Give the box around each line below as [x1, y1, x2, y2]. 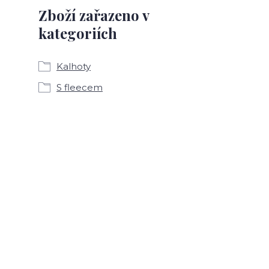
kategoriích [38, 23, 117, 43]
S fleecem [56, 82, 103, 93]
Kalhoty [56, 61, 91, 72]
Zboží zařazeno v [38, 5, 149, 25]
